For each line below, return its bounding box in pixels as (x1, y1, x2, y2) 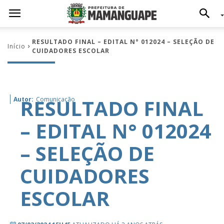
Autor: (13, 95, 33, 103)
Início (7, 42, 25, 50)
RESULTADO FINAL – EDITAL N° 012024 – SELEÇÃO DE (32, 37, 214, 46)
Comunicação (36, 95, 75, 103)
